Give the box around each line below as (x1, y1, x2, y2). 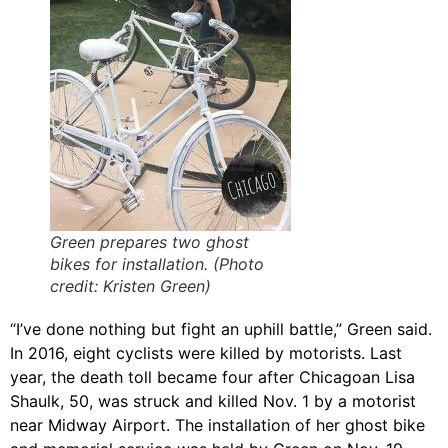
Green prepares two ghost (50, 231, 249, 252)
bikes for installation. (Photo (50, 253, 264, 274)
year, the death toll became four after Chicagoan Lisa (10, 366, 415, 387)
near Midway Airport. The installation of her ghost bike (10, 414, 425, 435)
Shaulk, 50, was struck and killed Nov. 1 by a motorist (10, 390, 416, 411)
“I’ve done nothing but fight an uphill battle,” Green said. (10, 318, 432, 339)
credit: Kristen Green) (50, 275, 211, 296)
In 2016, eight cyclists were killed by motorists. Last (10, 342, 402, 363)
